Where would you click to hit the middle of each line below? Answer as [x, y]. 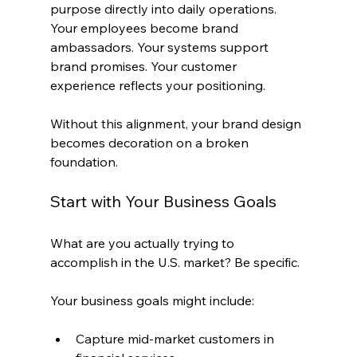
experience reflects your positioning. [157, 86]
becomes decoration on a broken [151, 143]
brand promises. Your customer [145, 67]
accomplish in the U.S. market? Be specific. [175, 263]
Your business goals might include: [152, 301]
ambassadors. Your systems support [161, 47]
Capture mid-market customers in [176, 339]
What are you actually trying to [143, 243]
